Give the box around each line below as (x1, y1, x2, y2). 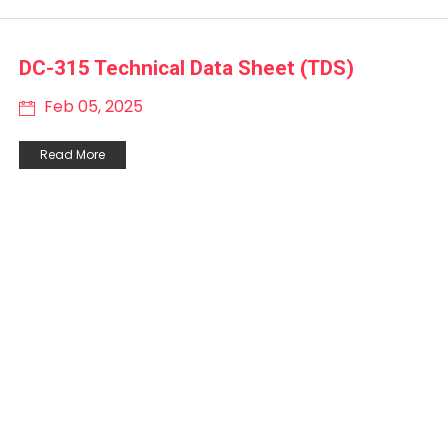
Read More (40, 145, 105, 163)
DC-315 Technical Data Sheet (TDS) (19, 55, 354, 80)
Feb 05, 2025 (40, 94, 143, 118)
